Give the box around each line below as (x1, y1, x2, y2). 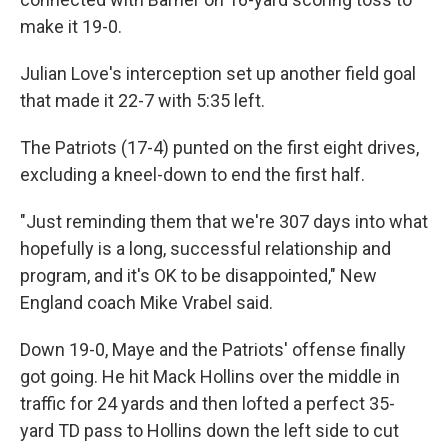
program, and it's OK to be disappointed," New (20, 265, 377, 286)
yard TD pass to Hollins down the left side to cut (20, 420, 399, 441)
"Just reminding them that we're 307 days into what (20, 211, 428, 232)
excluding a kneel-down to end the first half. (20, 164, 365, 185)
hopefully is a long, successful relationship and (20, 238, 391, 259)
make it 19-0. (20, 16, 122, 37)
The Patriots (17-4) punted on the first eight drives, (20, 137, 419, 158)
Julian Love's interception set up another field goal (20, 63, 416, 84)
